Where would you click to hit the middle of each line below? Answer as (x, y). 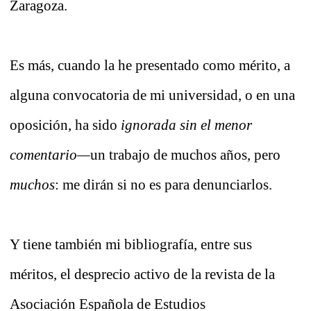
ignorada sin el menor (186, 125)
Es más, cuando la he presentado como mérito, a (150, 66)
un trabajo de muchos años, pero (185, 155)
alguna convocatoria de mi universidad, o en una (152, 95)
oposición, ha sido (65, 125)
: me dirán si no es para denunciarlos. (163, 185)
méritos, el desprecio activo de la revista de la (142, 275)
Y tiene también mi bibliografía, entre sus (131, 245)
